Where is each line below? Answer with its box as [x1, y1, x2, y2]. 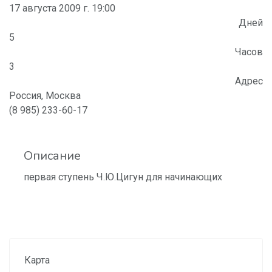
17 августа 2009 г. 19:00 [9, 2, 115, 15]
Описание [24, 148, 81, 165]
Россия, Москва [9, 90, 81, 102]
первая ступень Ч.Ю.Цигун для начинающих [24, 171, 222, 183]
